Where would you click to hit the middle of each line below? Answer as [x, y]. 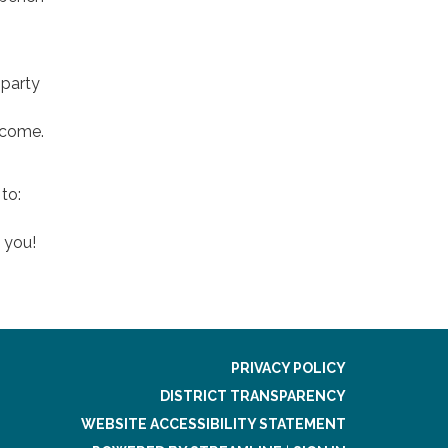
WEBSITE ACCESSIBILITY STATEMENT [213, 424]
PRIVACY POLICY [288, 368]
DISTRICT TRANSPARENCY [253, 396]
